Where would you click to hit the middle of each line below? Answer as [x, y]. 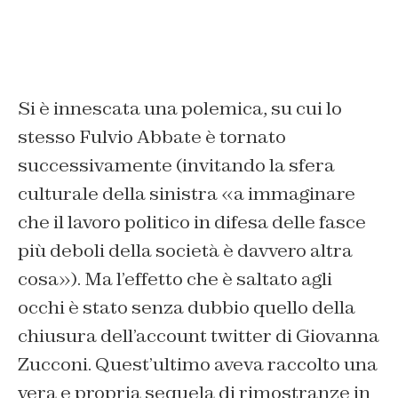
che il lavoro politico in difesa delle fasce [192, 223]
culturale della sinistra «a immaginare [187, 194]
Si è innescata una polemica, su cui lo [180, 109]
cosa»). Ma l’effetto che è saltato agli [175, 279]
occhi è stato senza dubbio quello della [187, 308]
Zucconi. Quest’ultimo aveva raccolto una [198, 365]
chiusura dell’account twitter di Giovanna [199, 336]
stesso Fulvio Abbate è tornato [152, 137]
